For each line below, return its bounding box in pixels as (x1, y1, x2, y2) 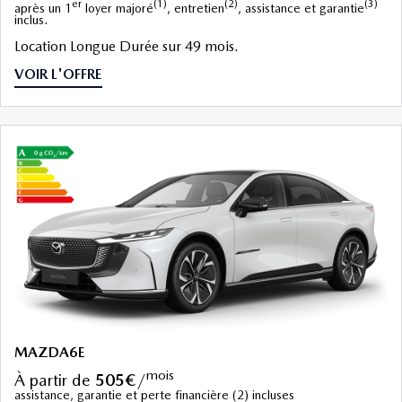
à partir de (25, 371, 95, 390)
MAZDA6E (14, 344, 85, 362)
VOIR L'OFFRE (14, 66, 102, 83)
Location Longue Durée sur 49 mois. (14, 38, 239, 56)
